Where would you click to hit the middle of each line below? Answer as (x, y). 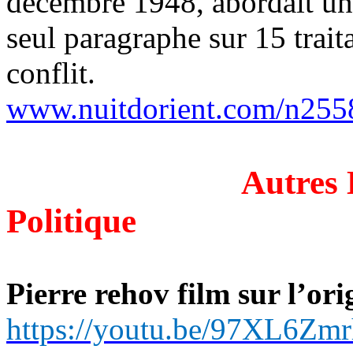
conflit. (51, 72)
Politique (71, 221)
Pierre (50, 293)
